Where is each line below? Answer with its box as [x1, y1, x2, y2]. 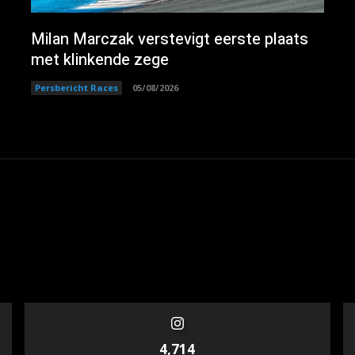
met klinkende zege [30, 48, 169, 72]
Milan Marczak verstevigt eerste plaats [30, 28, 308, 52]
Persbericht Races [34, 82, 118, 94]
